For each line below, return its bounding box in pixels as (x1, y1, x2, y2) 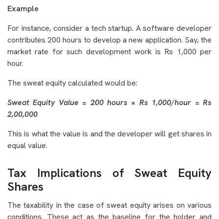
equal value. (7, 140, 47, 151)
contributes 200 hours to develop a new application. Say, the (7, 35, 212, 45)
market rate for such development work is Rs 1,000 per (7, 46, 212, 57)
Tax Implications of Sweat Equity (7, 165, 212, 181)
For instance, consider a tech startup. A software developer (7, 23, 212, 34)
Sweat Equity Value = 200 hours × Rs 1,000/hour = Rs (7, 97, 212, 108)
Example (7, 3, 39, 14)
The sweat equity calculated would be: (7, 78, 137, 88)
